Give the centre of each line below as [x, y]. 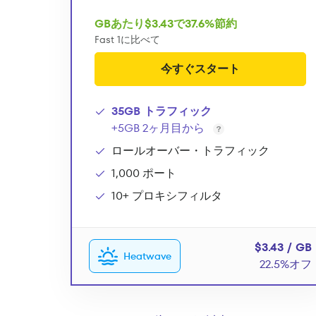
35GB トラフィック [162, 111]
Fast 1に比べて [127, 40]
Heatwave [147, 256]
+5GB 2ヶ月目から [158, 128]
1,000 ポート [144, 174]
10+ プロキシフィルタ [167, 196]
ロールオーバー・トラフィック [190, 151]
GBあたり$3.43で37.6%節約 [166, 24]
